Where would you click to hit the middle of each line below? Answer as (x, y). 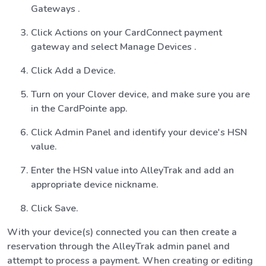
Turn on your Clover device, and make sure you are (140, 94)
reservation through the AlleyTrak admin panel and (118, 246)
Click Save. (55, 208)
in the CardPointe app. (79, 108)
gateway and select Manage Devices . (114, 47)
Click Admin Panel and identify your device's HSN (139, 132)
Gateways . (56, 9)
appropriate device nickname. (95, 184)
